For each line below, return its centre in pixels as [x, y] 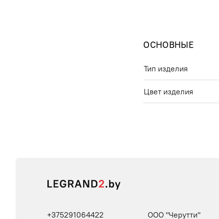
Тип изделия [166, 69]
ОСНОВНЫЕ [169, 45]
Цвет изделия [169, 92]
